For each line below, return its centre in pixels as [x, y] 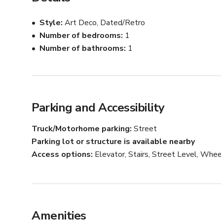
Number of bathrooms [82, 49]
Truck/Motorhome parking [81, 129]
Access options [61, 155]
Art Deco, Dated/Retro [105, 23]
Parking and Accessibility [98, 108]
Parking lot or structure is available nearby [113, 142]
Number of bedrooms [80, 36]
